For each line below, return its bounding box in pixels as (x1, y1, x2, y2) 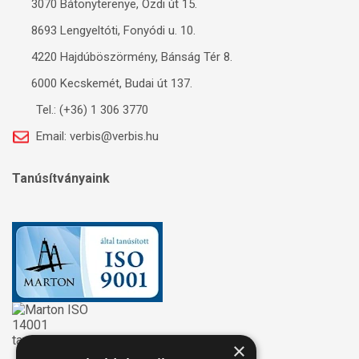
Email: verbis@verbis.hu (33, 129, 159, 144)
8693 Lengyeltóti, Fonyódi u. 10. (28, 23, 196, 38)
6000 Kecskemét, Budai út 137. (28, 76, 192, 91)
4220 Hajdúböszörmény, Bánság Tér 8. (28, 50, 232, 65)
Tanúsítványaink (12, 171, 110, 187)
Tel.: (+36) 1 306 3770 (33, 103, 148, 118)
